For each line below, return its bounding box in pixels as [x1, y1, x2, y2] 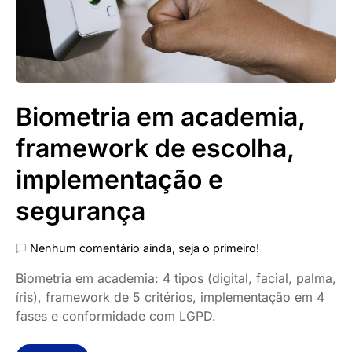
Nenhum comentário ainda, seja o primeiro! [30, 241, 259, 255]
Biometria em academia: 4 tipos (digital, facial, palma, [16, 270, 336, 286]
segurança [16, 196, 145, 226]
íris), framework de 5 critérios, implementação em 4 [16, 289, 324, 305]
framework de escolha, [16, 133, 294, 163]
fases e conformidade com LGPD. [16, 308, 216, 324]
